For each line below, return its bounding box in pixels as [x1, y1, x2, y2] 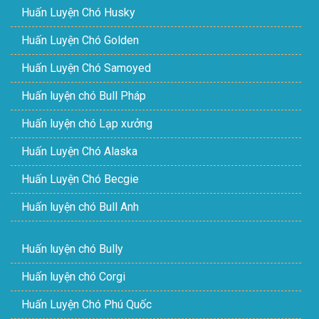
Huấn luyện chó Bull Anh [21, 199, 139, 214]
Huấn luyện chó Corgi [21, 269, 125, 283]
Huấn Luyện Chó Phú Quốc [21, 297, 152, 311]
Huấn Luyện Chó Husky [21, 5, 135, 19]
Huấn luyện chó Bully [21, 241, 123, 256]
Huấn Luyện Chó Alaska [21, 144, 137, 158]
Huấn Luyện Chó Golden [21, 33, 139, 47]
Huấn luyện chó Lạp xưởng [21, 116, 152, 130]
